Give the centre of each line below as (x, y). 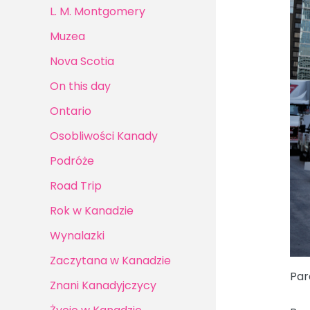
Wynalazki (77, 236)
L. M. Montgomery (98, 12)
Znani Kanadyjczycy (103, 286)
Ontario (71, 111)
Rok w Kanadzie (92, 211)
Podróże (72, 161)
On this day (80, 86)
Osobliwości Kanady (104, 136)
